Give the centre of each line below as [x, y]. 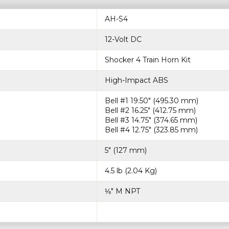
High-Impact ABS [136, 81]
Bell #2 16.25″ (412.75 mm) [150, 111]
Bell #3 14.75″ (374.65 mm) [151, 120]
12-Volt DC [123, 40]
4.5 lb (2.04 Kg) [131, 171]
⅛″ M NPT [122, 191]
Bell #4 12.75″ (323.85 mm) [151, 130]
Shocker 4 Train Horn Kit [148, 60]
